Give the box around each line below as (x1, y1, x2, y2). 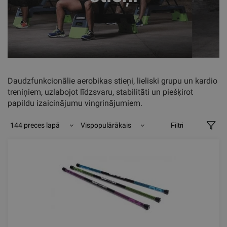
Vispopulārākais (81, 121, 132, 129)
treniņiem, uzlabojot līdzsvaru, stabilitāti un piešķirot (8, 87, 193, 97)
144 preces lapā (10, 121, 60, 129)
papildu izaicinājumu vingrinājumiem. (8, 98, 142, 108)
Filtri (170, 122, 183, 129)
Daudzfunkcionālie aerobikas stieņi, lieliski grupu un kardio (8, 76, 217, 86)
